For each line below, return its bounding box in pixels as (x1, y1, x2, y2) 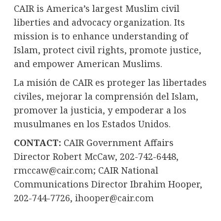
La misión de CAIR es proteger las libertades (13, 76, 207, 88)
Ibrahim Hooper (130, 178, 200, 190)
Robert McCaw (52, 150, 115, 162)
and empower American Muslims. (13, 57, 162, 70)
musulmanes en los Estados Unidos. (13, 117, 171, 130)
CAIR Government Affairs (61, 136, 174, 148)
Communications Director (13, 178, 130, 190)
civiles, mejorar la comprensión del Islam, (13, 90, 198, 102)
